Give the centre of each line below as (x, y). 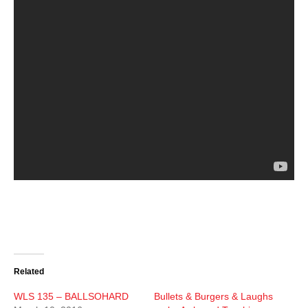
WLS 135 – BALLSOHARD (71, 297)
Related (29, 272)
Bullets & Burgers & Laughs (213, 297)
